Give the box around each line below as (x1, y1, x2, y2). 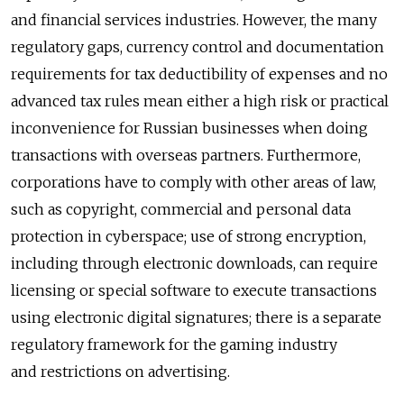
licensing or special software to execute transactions (11, 281, 377, 300)
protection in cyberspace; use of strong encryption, (11, 227, 366, 246)
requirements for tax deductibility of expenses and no (11, 65, 388, 84)
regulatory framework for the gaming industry (11, 335, 337, 354)
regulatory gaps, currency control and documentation (11, 38, 384, 57)
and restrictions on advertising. (11, 363, 230, 381)
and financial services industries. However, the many (11, 11, 377, 30)
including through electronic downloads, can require (11, 254, 378, 273)
